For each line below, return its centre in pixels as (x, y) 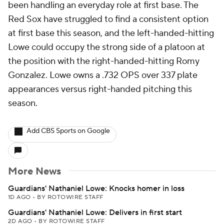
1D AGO (20, 197)
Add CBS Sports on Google (68, 131)
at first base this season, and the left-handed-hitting (111, 33)
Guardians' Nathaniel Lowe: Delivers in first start (95, 212)
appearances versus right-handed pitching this (100, 89)
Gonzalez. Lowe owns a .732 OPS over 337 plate (103, 75)
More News (34, 171)
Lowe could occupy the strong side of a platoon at (106, 47)
